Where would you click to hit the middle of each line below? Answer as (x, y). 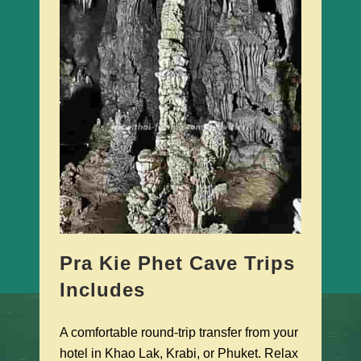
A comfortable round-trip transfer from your (179, 333)
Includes (102, 290)
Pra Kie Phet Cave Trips (177, 263)
